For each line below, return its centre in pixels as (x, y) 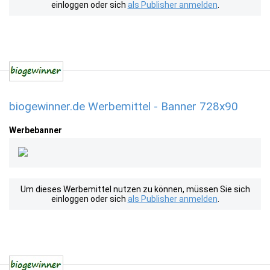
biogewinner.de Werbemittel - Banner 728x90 (124, 106)
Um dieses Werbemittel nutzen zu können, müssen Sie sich (135, 189)
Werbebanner (36, 130)
